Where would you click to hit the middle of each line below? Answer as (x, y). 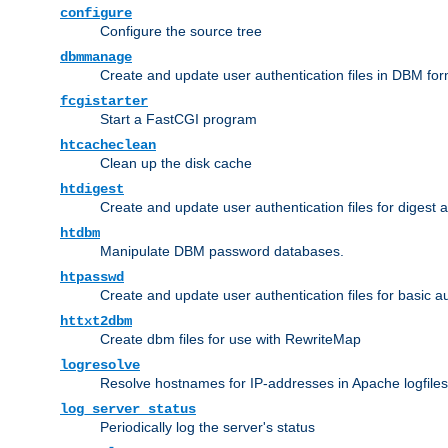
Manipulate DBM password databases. (222, 250)
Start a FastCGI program (178, 118)
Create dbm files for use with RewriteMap (230, 338)
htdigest (92, 188)
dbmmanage (96, 56)
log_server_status (128, 408)
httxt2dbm (96, 320)
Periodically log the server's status (207, 426)
